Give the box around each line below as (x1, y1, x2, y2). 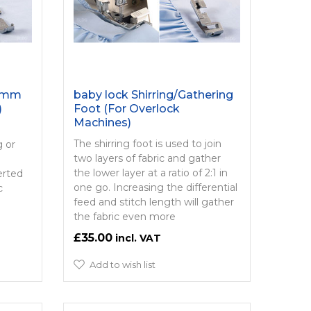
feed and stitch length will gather (73, 195, 234, 208)
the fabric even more (73, 210, 176, 223)
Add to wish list (89, 258, 155, 270)
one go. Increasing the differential (73, 180, 237, 194)
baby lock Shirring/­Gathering (73, 87, 233, 101)
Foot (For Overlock (73, 101, 180, 115)
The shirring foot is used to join (73, 137, 221, 150)
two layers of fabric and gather (73, 151, 221, 165)
